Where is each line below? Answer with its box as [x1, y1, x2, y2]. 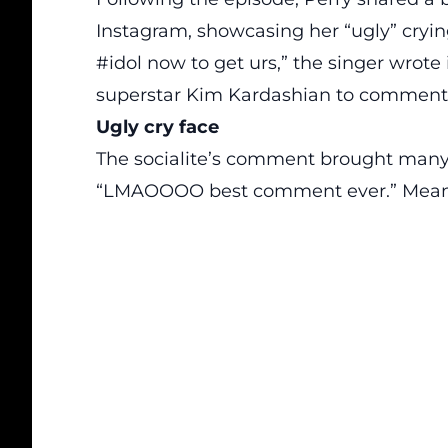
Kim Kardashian [186, 84, 331, 106]
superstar [96, 84, 186, 106]
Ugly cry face [96, 116, 219, 138]
